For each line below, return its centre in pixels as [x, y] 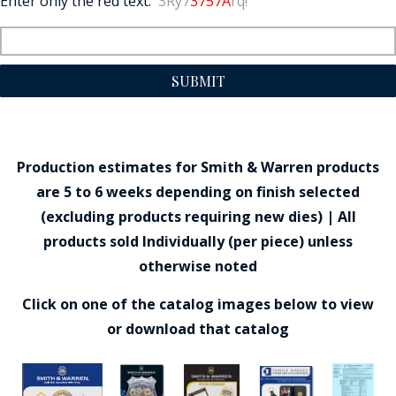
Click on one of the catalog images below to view [198, 305]
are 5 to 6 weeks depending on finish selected [198, 192]
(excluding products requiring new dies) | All [198, 217]
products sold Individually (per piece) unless [198, 242]
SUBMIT [198, 80]
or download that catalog [198, 329]
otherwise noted [198, 267]
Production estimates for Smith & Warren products [198, 168]
